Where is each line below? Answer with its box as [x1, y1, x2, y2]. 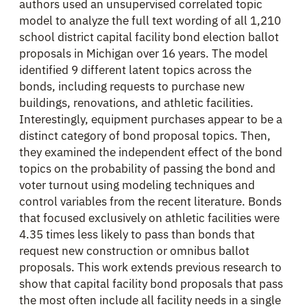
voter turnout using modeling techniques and [19, 177, 255, 193]
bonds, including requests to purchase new [19, 78, 245, 94]
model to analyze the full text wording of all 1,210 [19, 12, 281, 28]
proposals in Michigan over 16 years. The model [19, 45, 268, 61]
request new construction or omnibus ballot [19, 243, 249, 258]
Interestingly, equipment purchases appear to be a [19, 111, 282, 127]
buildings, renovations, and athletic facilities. [19, 95, 254, 110]
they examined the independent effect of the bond [19, 144, 282, 160]
